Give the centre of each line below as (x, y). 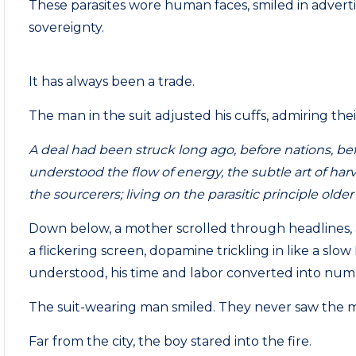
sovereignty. (67, 27)
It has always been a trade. (112, 81)
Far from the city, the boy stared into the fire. (170, 341)
